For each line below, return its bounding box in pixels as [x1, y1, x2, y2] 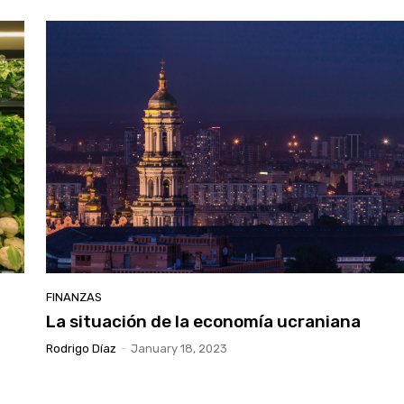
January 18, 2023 [131, 341, 228, 355]
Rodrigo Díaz [46, 341, 117, 355]
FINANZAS [46, 289, 103, 304]
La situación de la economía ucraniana [46, 310, 362, 332]
